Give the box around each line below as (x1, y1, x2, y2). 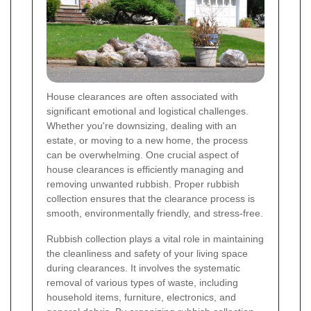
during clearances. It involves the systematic (47, 262, 240, 274)
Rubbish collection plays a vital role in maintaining (47, 233, 264, 245)
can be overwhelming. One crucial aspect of (47, 149, 239, 161)
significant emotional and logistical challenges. (47, 106, 249, 117)
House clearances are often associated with (47, 91, 238, 103)
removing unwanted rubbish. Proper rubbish (47, 178, 239, 190)
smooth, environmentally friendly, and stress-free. (47, 208, 263, 219)
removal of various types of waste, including (47, 277, 238, 289)
